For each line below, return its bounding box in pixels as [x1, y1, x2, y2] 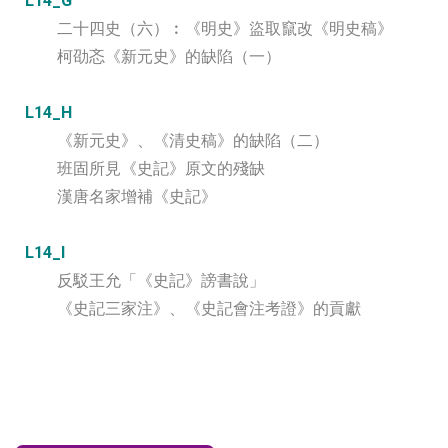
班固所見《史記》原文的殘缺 [57, 158, 265, 178]
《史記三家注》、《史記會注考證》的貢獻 [57, 298, 361, 318]
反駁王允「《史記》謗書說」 [57, 270, 265, 290]
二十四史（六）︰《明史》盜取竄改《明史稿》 [57, 18, 393, 38]
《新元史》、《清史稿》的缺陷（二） [57, 130, 329, 150]
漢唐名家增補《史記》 [57, 186, 217, 206]
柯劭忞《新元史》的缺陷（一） [57, 46, 281, 66]
